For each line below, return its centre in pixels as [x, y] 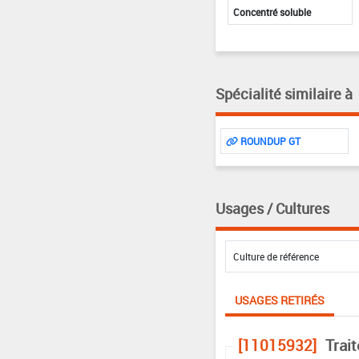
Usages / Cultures [272, 208]
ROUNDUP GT [269, 141]
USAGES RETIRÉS [279, 300]
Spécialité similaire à [284, 93]
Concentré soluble [272, 12]
